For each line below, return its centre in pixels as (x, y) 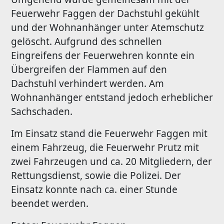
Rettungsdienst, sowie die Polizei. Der (96, 176)
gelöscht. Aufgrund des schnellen (86, 42)
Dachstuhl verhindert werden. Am (87, 84)
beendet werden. (50, 204)
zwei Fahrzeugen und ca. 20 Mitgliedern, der (111, 162)
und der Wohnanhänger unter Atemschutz (107, 28)
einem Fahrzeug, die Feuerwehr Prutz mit (105, 148)
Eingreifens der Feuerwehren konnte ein (103, 56)
